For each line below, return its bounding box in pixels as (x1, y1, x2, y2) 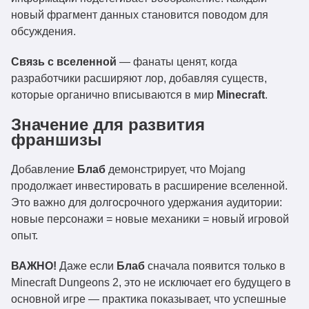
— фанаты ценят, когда (117, 56, 237, 68)
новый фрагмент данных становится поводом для (11, 9, 268, 21)
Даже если (57, 260, 117, 272)
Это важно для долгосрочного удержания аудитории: (11, 197, 282, 208)
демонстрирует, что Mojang (106, 163, 246, 175)
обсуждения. (11, 26, 76, 37)
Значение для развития (11, 115, 205, 134)
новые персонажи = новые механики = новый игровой (11, 213, 289, 225)
